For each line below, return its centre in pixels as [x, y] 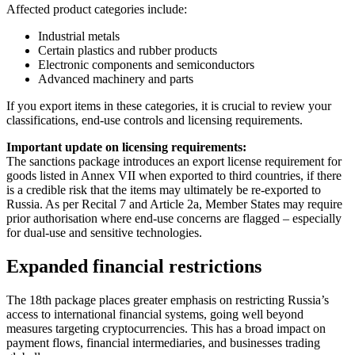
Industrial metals [79, 36]
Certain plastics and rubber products [128, 51]
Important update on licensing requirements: [126, 147]
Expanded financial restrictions [134, 267]
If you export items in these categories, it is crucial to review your [169, 106]
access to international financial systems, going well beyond [155, 315]
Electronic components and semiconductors [146, 65]
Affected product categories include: [97, 10]
